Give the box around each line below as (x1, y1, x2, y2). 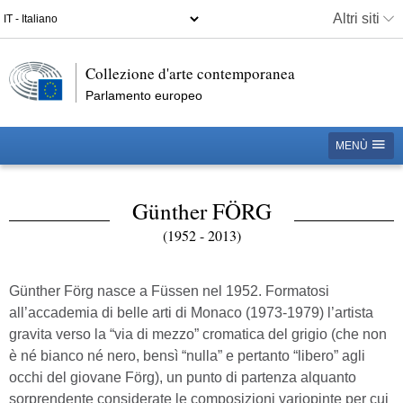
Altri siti (333, 11, 383, 26)
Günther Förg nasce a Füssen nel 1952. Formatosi (9, 283, 329, 299)
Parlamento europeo (85, 88, 202, 103)
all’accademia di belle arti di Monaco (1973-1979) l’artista (9, 305, 373, 320)
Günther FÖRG (131, 196, 272, 226)
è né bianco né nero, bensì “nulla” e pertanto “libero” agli (9, 348, 365, 363)
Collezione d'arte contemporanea (85, 63, 300, 84)
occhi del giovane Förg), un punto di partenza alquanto (9, 370, 356, 385)
